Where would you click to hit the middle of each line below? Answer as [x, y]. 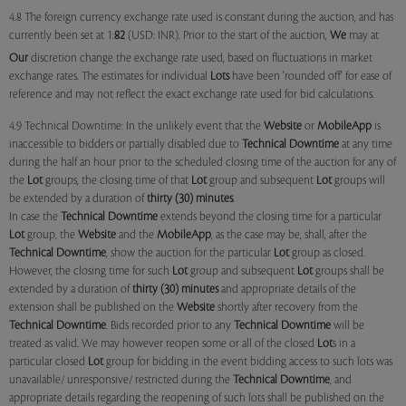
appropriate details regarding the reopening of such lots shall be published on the [197, 398]
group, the [51, 235]
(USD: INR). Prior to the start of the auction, [227, 35]
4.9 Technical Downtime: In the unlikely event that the [136, 126]
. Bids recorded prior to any [170, 325]
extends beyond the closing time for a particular [270, 217]
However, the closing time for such [91, 271]
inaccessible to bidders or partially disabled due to [126, 144]
